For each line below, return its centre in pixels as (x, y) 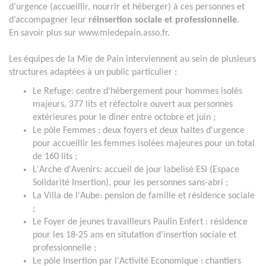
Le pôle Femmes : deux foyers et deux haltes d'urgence (139, 130)
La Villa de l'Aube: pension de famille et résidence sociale (144, 196)
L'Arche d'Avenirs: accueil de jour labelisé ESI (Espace (136, 170)
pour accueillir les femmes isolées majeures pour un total (144, 143)
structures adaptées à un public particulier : (93, 72)
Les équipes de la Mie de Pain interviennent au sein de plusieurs (132, 59)
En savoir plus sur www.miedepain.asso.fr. (91, 33)
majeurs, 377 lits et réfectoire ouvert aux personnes (133, 104)
